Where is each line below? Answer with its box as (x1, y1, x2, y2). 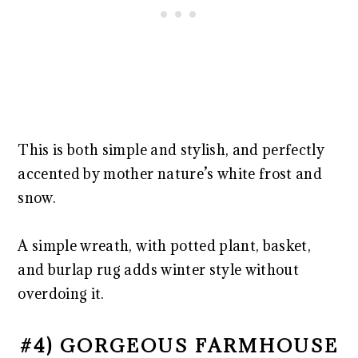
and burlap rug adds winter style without (18, 260, 299, 279)
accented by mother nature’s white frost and (18, 164, 323, 183)
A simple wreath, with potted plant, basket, (18, 236, 312, 255)
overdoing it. (18, 284, 105, 303)
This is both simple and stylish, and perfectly (18, 140, 325, 159)
